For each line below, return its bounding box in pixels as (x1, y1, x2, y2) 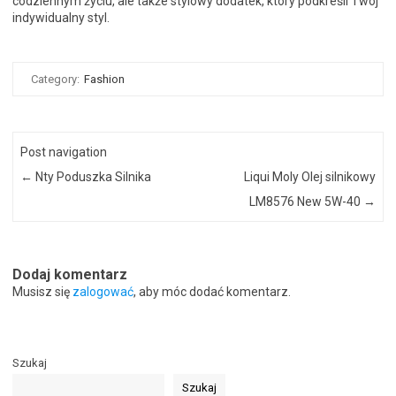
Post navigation (20, 144, 108, 159)
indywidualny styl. (12, 10, 110, 25)
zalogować (72, 285, 133, 300)
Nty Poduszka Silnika (33, 169, 152, 184)
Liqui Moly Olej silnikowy (243, 169, 376, 184)
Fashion (84, 72, 125, 86)
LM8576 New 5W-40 (248, 194, 363, 209)
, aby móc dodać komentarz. (133, 285, 291, 300)
